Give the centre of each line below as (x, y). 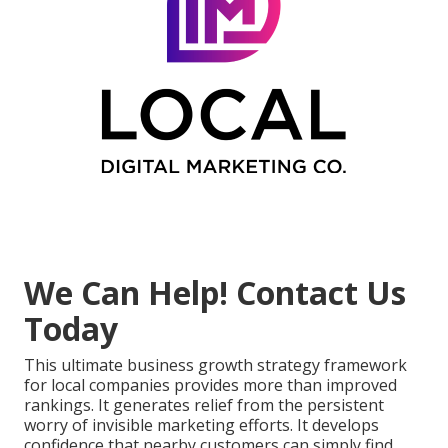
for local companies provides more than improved (210, 385)
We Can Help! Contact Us (215, 293)
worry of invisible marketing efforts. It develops (201, 425)
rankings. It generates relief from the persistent (204, 405)
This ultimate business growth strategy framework (215, 365)
